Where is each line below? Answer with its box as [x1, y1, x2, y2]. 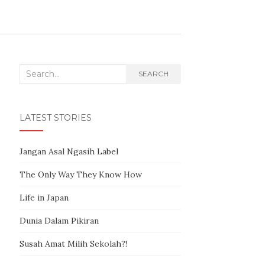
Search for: [19, 67, 66, 77]
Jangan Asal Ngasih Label [19, 146, 118, 157]
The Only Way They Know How [19, 169, 142, 180]
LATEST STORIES [19, 112, 92, 123]
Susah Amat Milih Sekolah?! [19, 238, 127, 249]
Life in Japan [19, 192, 69, 203]
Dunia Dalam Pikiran [19, 215, 99, 226]
